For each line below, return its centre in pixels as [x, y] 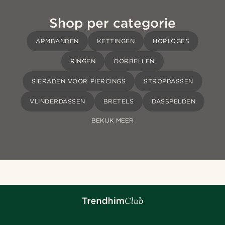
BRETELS [118, 101]
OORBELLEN [134, 61]
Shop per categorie [113, 23]
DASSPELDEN [174, 101]
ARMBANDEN [57, 41]
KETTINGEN [116, 41]
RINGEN [83, 61]
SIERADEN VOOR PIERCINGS [79, 81]
